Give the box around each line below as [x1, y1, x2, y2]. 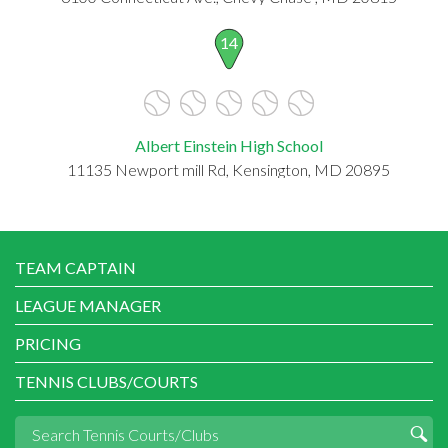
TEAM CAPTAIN [15, 257, 136, 277]
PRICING [15, 333, 81, 353]
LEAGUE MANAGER [15, 295, 161, 315]
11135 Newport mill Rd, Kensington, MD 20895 [67, 159, 390, 179]
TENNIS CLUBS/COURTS [15, 371, 198, 391]
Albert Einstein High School [134, 135, 323, 155]
